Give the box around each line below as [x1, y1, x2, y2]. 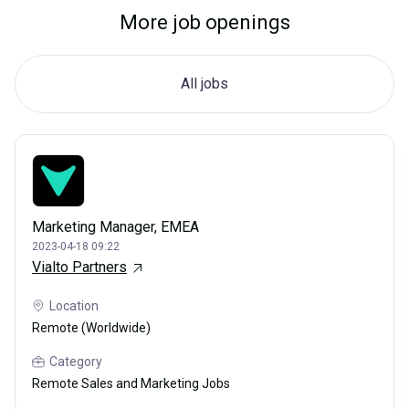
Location [49, 299, 99, 314]
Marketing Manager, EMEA [32, 218, 199, 236]
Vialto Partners [32, 258, 127, 277]
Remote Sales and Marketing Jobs [32, 376, 230, 392]
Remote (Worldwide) [32, 320, 151, 336]
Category [49, 354, 102, 370]
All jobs [181, 75, 228, 93]
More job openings [119, 11, 290, 35]
